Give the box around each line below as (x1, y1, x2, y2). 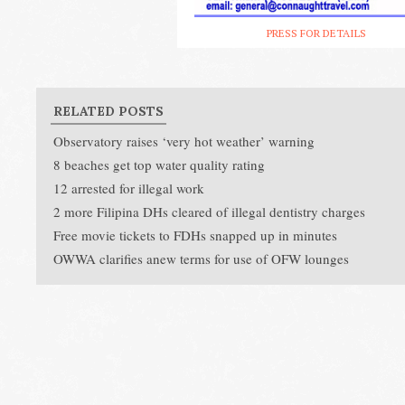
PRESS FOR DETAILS (267, 25, 366, 40)
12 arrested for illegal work (53, 179, 204, 197)
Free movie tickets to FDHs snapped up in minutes (53, 226, 337, 244)
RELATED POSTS (53, 103, 164, 119)
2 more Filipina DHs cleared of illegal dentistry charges (53, 202, 365, 221)
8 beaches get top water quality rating (53, 155, 265, 174)
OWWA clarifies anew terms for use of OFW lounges (53, 250, 349, 268)
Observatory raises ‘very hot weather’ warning (53, 132, 315, 150)
